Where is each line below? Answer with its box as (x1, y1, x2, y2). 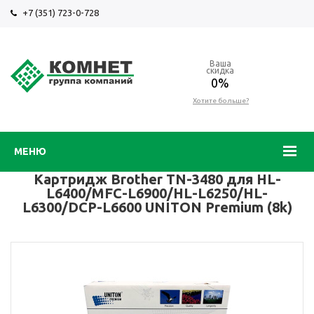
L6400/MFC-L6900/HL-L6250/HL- (46, 185, 268, 201)
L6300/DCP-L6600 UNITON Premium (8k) (22, 199, 292, 215)
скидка (205, 66, 234, 75)
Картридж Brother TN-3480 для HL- (33, 171, 281, 187)
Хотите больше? (193, 97, 249, 104)
